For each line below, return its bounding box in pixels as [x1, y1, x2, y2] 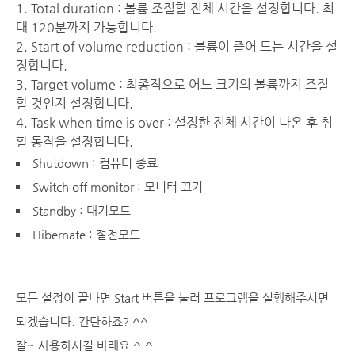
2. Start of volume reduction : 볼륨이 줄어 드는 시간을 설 [16, 39, 338, 54]
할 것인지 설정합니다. [16, 96, 133, 111]
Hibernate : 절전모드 [32, 227, 140, 241]
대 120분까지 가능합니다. [16, 20, 157, 35]
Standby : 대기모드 [32, 204, 131, 217]
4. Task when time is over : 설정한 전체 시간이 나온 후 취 [16, 115, 333, 130]
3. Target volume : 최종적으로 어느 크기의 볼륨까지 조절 [16, 77, 329, 92]
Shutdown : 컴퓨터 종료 [32, 156, 158, 170]
